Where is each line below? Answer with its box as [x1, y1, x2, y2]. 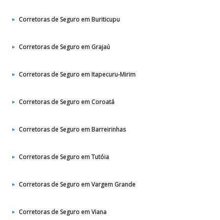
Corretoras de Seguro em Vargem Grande [19, 180, 136, 189]
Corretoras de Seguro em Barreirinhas [19, 125, 126, 134]
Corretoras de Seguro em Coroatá [19, 98, 114, 106]
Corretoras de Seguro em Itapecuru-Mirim [19, 70, 136, 79]
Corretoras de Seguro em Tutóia [19, 153, 109, 161]
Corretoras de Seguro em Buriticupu [19, 15, 120, 24]
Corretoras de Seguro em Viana [19, 208, 107, 216]
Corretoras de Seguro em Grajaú [19, 43, 110, 51]
